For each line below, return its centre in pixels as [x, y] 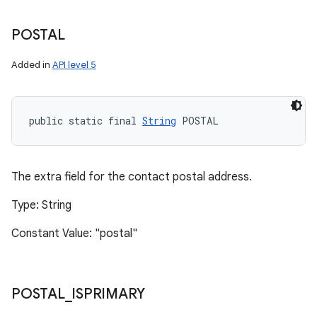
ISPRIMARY [108, 294]
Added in [32, 65]
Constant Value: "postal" [74, 234]
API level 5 [74, 65]
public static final [86, 121]
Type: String [41, 205]
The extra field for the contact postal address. [132, 177]
